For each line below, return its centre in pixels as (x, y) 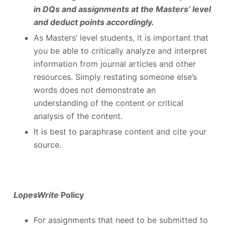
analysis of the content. (78, 116)
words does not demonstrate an (94, 90)
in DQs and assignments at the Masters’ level (122, 9)
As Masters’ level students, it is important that (121, 38)
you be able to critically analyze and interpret (120, 51)
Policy (71, 195)
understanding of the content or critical (108, 103)
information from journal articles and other (115, 64)
